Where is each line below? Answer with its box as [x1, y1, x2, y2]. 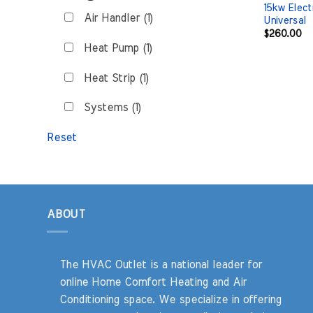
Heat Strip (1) [80, 72, 149, 84]
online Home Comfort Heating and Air [59, 277, 247, 289]
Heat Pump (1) [80, 43, 152, 54]
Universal [263, 15, 306, 26]
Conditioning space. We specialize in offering [59, 294, 282, 306]
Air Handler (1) [80, 13, 153, 24]
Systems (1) [80, 102, 141, 114]
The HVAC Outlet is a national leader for [59, 259, 262, 271]
